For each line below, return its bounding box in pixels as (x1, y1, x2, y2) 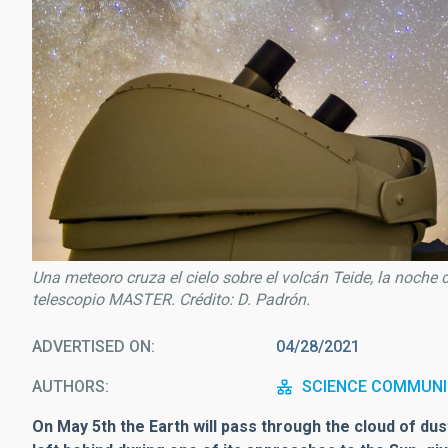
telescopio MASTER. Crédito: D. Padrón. (32, 290, 310, 310)
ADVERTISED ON (32, 337, 151, 357)
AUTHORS (32, 377, 105, 397)
